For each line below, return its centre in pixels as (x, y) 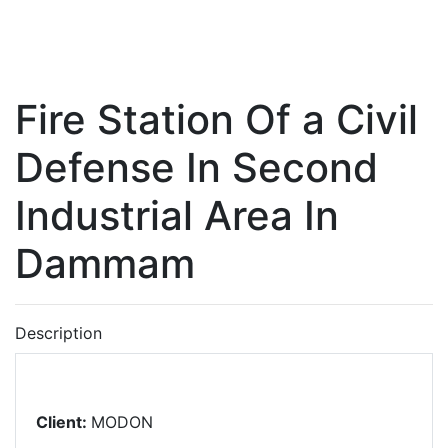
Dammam (105, 263)
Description (58, 333)
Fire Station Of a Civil (216, 119)
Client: (61, 422)
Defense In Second (196, 167)
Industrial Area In (177, 215)
